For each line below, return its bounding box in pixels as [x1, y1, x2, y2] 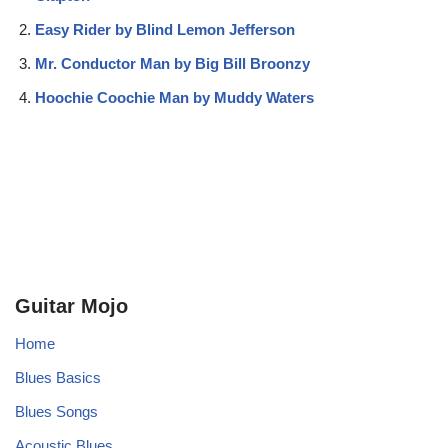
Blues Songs [15, 403, 98, 421]
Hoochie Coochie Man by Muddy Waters [35, 89, 314, 107]
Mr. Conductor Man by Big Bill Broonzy [35, 55, 310, 73]
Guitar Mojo [15, 295, 128, 318]
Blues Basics [15, 369, 101, 387]
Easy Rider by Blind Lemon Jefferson [35, 21, 295, 39]
